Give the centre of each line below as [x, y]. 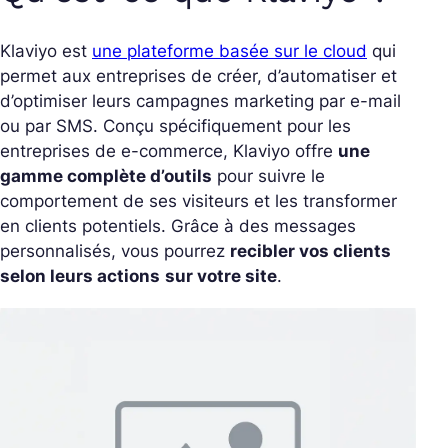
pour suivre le [268, 176]
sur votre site [221, 276]
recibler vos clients [310, 251]
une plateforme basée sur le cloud [229, 51]
